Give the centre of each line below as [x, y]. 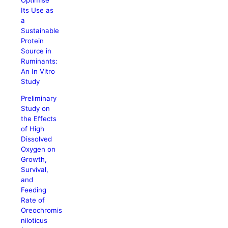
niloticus [34, 221]
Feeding [34, 190]
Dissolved [37, 139]
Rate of [33, 200]
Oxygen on [38, 149]
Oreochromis [42, 210]
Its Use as [37, 10]
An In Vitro [38, 71]
